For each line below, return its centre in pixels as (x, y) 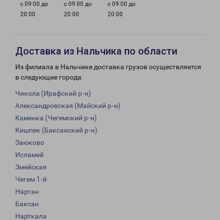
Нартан (27, 192)
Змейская (31, 167)
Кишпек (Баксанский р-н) (56, 130)
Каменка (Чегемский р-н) (56, 118)
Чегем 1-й (31, 179)
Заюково (30, 143)
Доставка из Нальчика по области (96, 51)
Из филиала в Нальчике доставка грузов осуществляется (108, 67)
